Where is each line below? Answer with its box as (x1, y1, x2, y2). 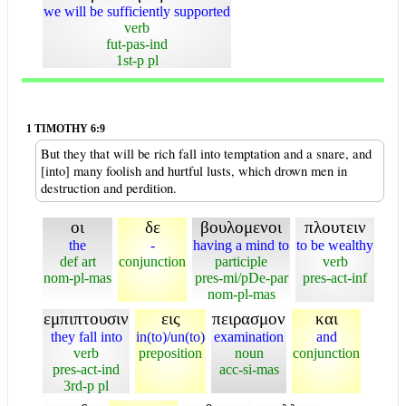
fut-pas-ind (106, 36, 168, 52)
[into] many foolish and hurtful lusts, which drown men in (41, 162, 347, 179)
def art (59, 254, 96, 269)
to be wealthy (296, 237, 373, 253)
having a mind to (193, 237, 289, 253)
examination (214, 329, 284, 344)
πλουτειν (304, 217, 366, 237)
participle (215, 254, 267, 269)
